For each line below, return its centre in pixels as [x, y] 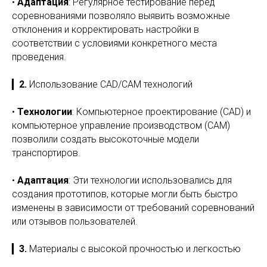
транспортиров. [46, 153]
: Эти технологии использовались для [150, 180]
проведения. [39, 57]
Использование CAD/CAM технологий [111, 84]
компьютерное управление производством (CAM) [121, 125]
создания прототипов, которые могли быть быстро [125, 194]
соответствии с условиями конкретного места [114, 43]
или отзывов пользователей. [75, 221]
